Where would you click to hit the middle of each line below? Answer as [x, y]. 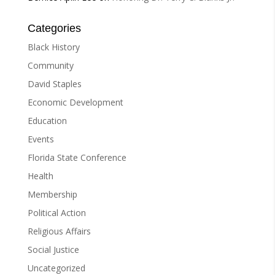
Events [41, 139]
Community [50, 66]
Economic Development [75, 103]
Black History [53, 47]
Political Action [56, 213]
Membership [52, 195]
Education [47, 121]
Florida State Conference [77, 158]
